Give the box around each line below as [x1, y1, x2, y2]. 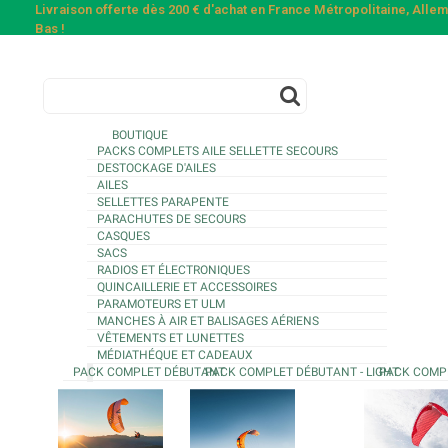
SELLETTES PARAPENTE [97, 195, 229, 209]
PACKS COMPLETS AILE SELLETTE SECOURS [97, 144, 338, 158]
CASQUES [97, 229, 150, 243]
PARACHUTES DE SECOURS [97, 212, 246, 226]
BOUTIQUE [112, 128, 168, 142]
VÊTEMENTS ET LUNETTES [97, 331, 244, 345]
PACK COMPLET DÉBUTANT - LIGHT [205, 365, 399, 379]
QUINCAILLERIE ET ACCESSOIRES [97, 280, 277, 294]
